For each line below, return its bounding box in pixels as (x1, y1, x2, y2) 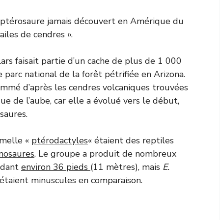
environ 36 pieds (21, 161, 90, 173)
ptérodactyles (31, 134, 88, 146)
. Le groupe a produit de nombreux (34, 147, 176, 160)
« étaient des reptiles (88, 134, 174, 146)
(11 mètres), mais (90, 161, 163, 173)
